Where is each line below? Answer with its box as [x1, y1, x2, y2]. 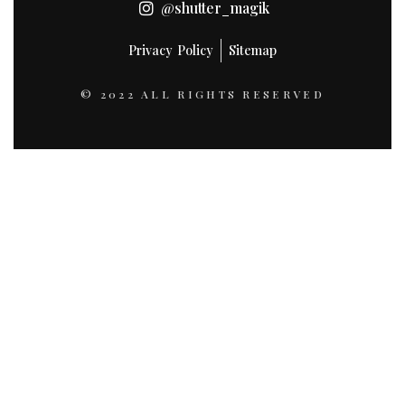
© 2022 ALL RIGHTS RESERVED [80, 87, 325, 101]
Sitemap [229, 42, 277, 59]
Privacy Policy [128, 42, 213, 59]
